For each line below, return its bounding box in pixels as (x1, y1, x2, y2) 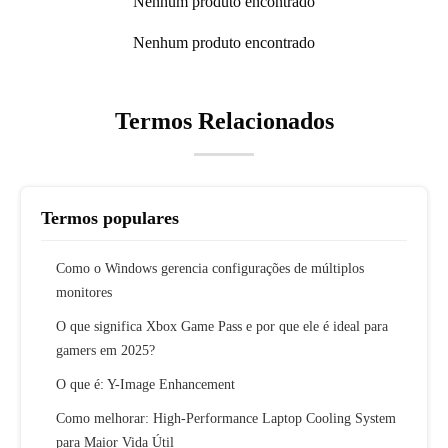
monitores (56, 285, 112, 301)
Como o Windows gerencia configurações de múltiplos (56, 261, 364, 277)
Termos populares (41, 208, 179, 229)
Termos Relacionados (114, 108, 334, 135)
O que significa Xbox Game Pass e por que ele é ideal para (56, 319, 388, 335)
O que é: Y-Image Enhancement (56, 377, 235, 393)
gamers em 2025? (56, 343, 155, 359)
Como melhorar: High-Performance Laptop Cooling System (56, 411, 396, 427)
